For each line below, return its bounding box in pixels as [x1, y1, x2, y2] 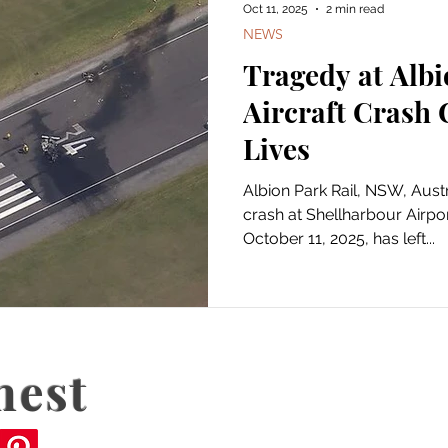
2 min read [326, 2, 384, 16]
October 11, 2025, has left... [243, 229, 435, 248]
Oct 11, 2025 [243, 2, 308, 16]
